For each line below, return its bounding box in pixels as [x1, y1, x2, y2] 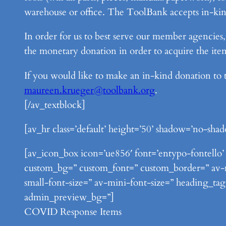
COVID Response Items [24, 205, 122, 218]
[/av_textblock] [24, 98, 85, 111]
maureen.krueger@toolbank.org [24, 83, 155, 97]
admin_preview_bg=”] [24, 190, 114, 204]
